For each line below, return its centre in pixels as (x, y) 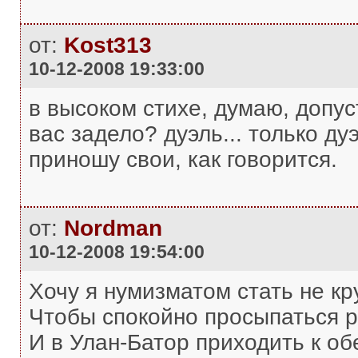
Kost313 (107, 45)
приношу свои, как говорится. (183, 159)
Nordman (113, 228)
